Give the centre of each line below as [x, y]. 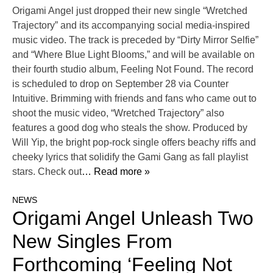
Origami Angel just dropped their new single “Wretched [130, 11]
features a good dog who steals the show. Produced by [130, 128]
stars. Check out [47, 172]
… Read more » [116, 172]
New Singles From [92, 242]
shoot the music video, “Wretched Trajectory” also [118, 113]
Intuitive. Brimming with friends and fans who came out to [134, 99]
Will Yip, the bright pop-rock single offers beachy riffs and [134, 143]
